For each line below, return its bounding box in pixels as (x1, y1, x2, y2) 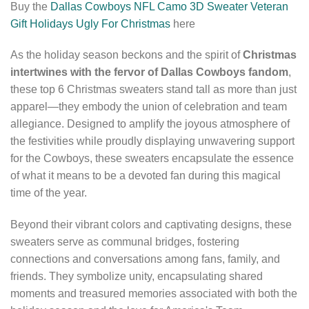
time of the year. (10, 187, 87, 199)
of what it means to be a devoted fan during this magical (10, 170, 281, 182)
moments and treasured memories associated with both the (10, 288, 297, 300)
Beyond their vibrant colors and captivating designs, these (10, 219, 292, 231)
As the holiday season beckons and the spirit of (10, 49, 243, 61)
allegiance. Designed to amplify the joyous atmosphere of (10, 118, 290, 130)
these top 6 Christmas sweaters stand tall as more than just (10, 83, 297, 96)
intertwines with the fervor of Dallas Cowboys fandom (10, 66, 288, 79)
